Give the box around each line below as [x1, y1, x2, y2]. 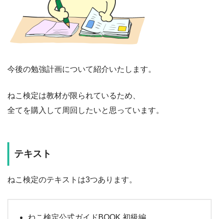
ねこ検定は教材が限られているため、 [7, 91, 140, 100]
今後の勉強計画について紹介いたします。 [7, 65, 156, 74]
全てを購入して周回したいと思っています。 [7, 106, 164, 115]
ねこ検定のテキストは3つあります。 [7, 175, 137, 184]
